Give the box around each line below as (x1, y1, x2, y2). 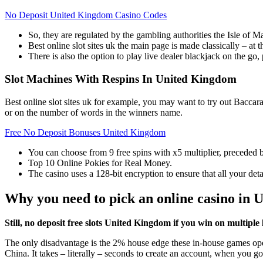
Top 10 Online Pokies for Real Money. (28, 157, 172, 168)
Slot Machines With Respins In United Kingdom (5, 72, 237, 85)
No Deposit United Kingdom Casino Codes (5, 10, 167, 21)
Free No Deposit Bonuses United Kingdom (5, 127, 166, 137)
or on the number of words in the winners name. (5, 107, 183, 117)
